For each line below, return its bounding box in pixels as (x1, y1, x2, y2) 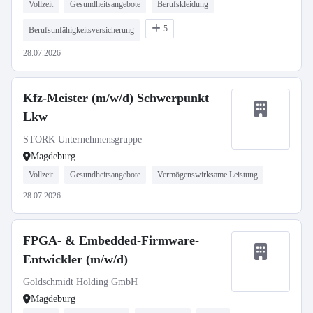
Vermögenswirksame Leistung (157, 170, 258, 180)
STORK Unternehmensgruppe (23, 134, 142, 145)
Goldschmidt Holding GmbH (23, 277, 138, 287)
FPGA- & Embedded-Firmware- (23, 233, 199, 247)
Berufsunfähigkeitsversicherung (29, 25, 134, 35)
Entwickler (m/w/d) (23, 252, 128, 266)
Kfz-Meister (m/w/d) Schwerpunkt (23, 91, 209, 105)
